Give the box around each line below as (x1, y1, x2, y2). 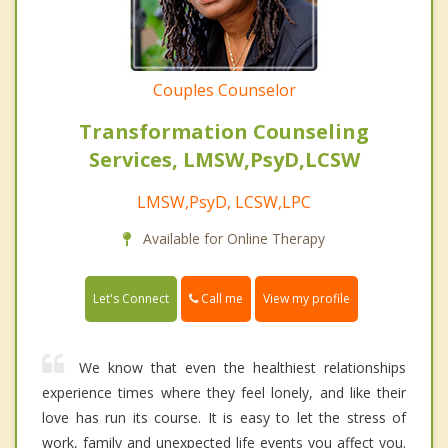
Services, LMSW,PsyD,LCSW (88, 146, 360, 174)
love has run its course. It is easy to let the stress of (42, 408, 406, 428)
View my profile (263, 290, 350, 308)
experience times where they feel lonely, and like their (42, 383, 406, 403)
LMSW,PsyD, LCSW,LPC (137, 191, 311, 214)
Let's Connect (93, 290, 169, 308)
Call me (198, 290, 243, 308)
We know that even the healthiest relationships (79, 358, 406, 378)
